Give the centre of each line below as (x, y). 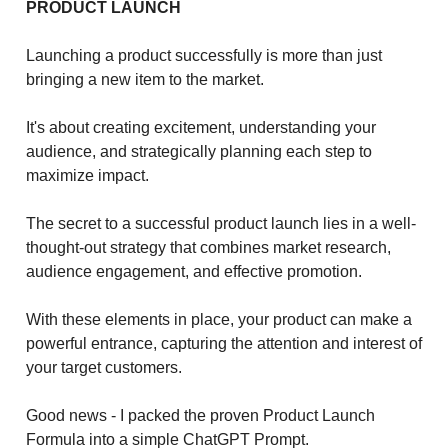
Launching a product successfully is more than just (204, 55)
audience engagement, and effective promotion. (196, 271)
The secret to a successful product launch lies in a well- (221, 223)
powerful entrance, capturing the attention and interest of (224, 343)
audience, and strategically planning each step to (199, 151)
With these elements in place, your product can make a (219, 319)
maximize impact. (89, 175)
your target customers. (104, 367)
